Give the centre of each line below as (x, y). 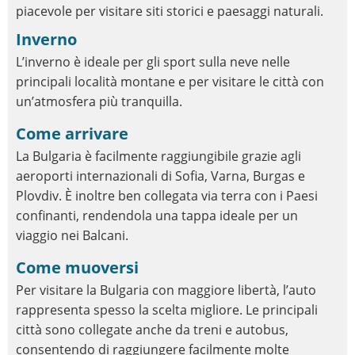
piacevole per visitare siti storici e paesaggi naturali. (170, 11)
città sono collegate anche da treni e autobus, (152, 330)
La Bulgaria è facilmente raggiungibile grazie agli (158, 156)
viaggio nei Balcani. (72, 235)
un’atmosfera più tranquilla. (99, 101)
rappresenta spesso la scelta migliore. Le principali (167, 310)
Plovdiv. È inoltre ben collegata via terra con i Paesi (167, 196)
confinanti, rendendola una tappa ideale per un (157, 216)
